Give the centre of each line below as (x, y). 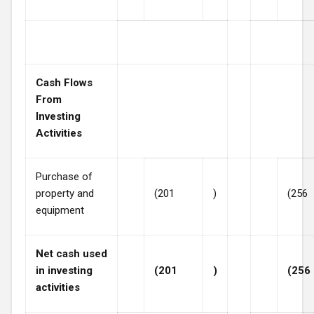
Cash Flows (64, 82)
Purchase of (64, 176)
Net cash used (71, 253)
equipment (60, 210)
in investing (64, 270)
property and (65, 193)
